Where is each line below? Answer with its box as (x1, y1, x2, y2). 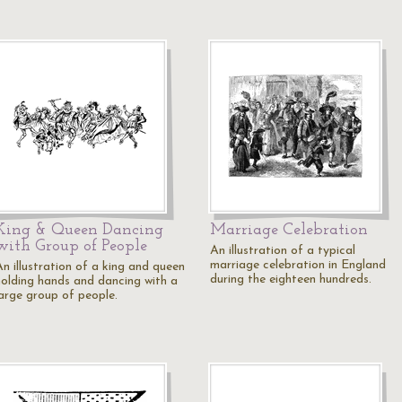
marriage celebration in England (210, 258, 386, 272)
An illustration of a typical (210, 244, 355, 258)
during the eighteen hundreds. (210, 273, 371, 286)
